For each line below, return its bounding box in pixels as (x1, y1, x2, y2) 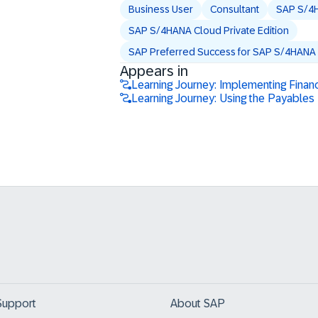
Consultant (209, 4, 259, 15)
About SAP (170, 297, 225, 309)
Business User (128, 4, 193, 15)
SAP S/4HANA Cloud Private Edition (128, 25, 289, 36)
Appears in (119, 63, 188, 79)
